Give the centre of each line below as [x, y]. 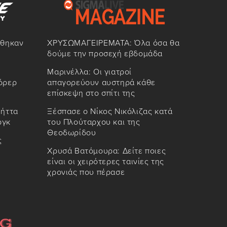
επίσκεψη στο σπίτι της [91, 93]
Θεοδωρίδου [72, 133]
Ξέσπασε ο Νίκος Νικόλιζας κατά [110, 111]
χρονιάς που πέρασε [86, 172]
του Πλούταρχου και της [94, 122]
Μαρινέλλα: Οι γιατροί [89, 72]
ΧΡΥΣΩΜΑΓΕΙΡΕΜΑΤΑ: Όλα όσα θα [113, 43]
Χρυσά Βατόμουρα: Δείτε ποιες [107, 151]
